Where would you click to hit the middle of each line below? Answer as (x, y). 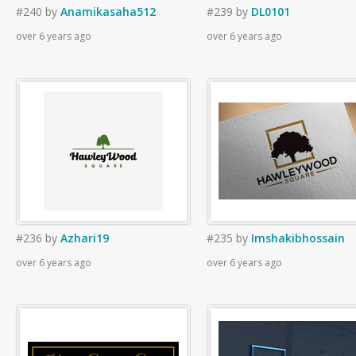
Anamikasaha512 (108, 12)
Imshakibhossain (298, 238)
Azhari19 (85, 238)
